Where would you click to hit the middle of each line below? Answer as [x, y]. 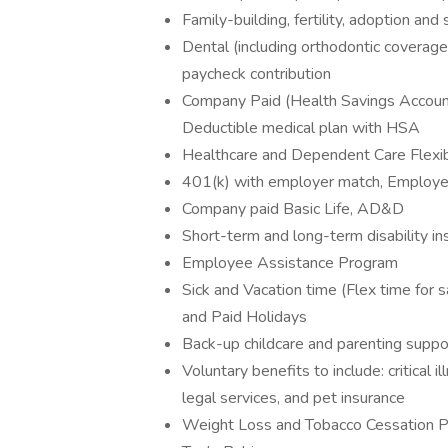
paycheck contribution [256, 74]
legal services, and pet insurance [293, 398]
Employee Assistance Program [290, 263]
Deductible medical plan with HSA [301, 128]
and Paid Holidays [244, 317]
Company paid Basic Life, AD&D [293, 209]
